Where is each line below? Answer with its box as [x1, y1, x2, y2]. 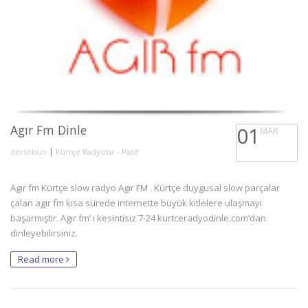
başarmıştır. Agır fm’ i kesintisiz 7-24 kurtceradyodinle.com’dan [10, 212, 266, 224]
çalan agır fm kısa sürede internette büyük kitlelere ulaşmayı [10, 197, 262, 209]
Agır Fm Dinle [10, 122, 87, 138]
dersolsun [10, 146, 47, 157]
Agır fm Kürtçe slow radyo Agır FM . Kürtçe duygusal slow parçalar [10, 181, 280, 194]
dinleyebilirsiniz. [10, 227, 78, 239]
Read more [18, 253, 66, 265]
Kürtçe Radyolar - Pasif [56, 146, 139, 157]
